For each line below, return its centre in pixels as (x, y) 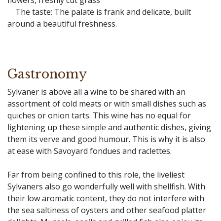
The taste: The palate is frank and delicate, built (99, 12)
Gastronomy (47, 74)
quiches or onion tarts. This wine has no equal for (99, 115)
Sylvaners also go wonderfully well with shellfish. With (106, 186)
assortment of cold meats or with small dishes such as (107, 104)
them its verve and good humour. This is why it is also (106, 139)
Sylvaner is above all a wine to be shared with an (96, 92)
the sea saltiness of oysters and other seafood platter (107, 210)
